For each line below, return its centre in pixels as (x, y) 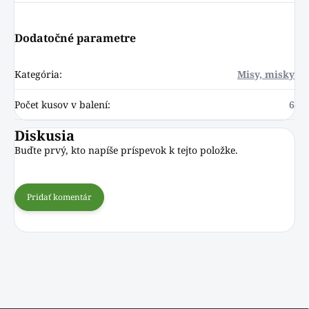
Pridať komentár (59, 197)
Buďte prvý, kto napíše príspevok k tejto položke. (126, 150)
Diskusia (44, 136)
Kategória (37, 74)
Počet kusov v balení (61, 105)
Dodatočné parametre (75, 38)
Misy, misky (266, 74)
